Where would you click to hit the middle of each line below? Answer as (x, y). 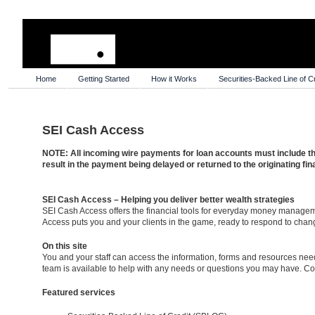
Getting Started (104, 79)
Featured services (79, 292)
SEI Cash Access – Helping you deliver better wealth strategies (168, 199)
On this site (65, 246)
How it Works (174, 79)
